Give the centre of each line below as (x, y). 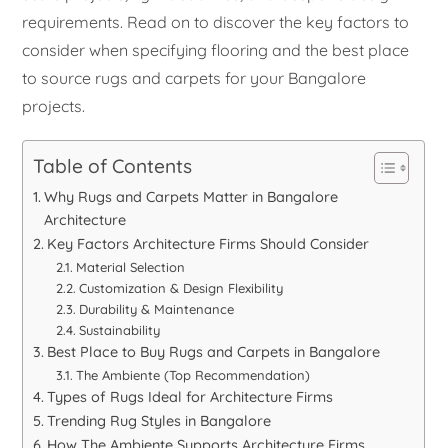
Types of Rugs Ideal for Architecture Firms (190, 397)
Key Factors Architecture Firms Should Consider (208, 244)
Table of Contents (113, 166)
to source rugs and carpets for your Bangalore (194, 78)
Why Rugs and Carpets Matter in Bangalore (191, 197)
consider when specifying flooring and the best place (216, 50)
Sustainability (119, 330)
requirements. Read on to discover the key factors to (216, 22)
